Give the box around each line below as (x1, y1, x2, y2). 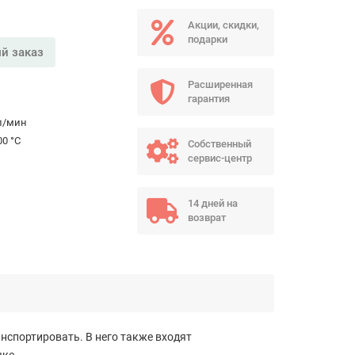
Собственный (187, 138, 251, 150)
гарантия (187, 93, 230, 105)
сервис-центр (187, 152, 252, 164)
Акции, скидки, (187, 19, 259, 31)
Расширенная (187, 78, 253, 90)
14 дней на (187, 197, 238, 209)
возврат (187, 212, 226, 223)
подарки (187, 33, 227, 45)
